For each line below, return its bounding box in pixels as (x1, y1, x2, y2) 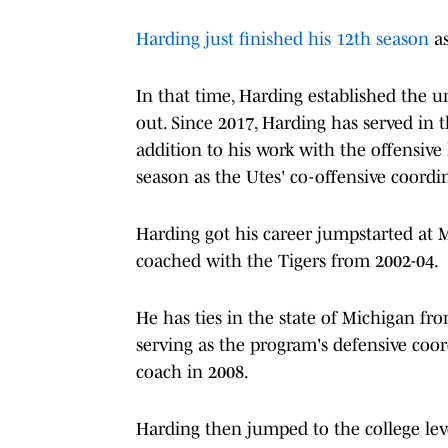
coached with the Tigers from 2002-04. (136, 250, 439, 271)
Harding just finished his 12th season (136, 28, 429, 49)
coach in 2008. (136, 361, 249, 382)
